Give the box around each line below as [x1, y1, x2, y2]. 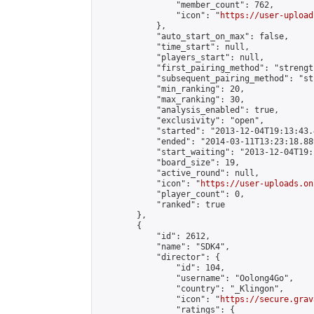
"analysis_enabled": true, [97, 105, 279, 115]
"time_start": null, [97, 42, 250, 52]
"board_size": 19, [97, 158, 240, 168]
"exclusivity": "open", [97, 116, 264, 125]
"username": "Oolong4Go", [97, 273, 294, 283]
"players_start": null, [97, 53, 264, 62]
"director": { [97, 252, 220, 262]
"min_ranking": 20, [97, 84, 245, 94]
